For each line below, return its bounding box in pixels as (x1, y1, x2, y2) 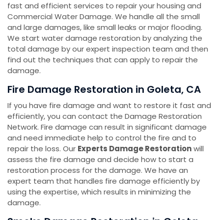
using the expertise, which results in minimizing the (7, 186, 191, 197)
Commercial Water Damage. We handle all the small (7, 11, 200, 22)
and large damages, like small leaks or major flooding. (7, 22, 202, 32)
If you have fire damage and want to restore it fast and (7, 100, 211, 110)
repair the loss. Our (7, 143, 78, 154)
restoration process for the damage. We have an (7, 165, 188, 175)
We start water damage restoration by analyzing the (7, 32, 202, 43)
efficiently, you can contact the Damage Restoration (7, 110, 202, 121)
